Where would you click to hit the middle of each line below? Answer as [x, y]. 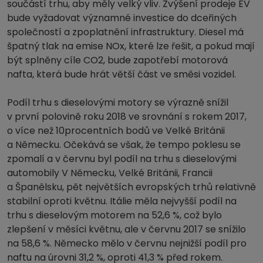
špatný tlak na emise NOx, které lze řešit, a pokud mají [131, 46]
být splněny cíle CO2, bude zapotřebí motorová [117, 60]
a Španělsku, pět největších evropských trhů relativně [131, 187]
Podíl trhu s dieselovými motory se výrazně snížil [118, 102]
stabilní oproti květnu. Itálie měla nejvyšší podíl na [122, 201]
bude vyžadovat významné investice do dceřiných [122, 18]
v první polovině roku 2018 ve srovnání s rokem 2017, [127, 116]
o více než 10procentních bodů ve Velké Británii [116, 130]
